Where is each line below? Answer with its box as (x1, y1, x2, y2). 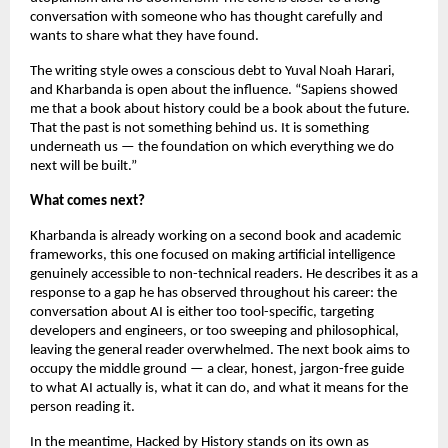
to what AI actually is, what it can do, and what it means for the (30, 381, 408, 397)
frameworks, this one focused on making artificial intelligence (30, 248, 395, 264)
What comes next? (30, 194, 145, 210)
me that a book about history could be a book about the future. (30, 102, 410, 118)
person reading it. (30, 400, 135, 416)
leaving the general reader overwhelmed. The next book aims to (30, 343, 410, 359)
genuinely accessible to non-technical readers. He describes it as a (30, 267, 418, 283)
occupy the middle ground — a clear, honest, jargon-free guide (30, 362, 404, 378)
